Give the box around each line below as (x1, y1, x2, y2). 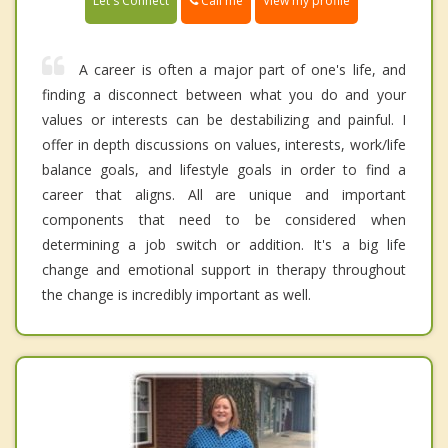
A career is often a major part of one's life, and (79, 60, 406, 80)
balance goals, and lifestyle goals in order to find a (42, 160, 406, 180)
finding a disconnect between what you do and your (42, 85, 406, 105)
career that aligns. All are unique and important (42, 185, 406, 205)
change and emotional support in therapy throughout (42, 260, 406, 280)
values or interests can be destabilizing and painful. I (42, 110, 406, 130)
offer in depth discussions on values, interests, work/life (42, 135, 406, 155)
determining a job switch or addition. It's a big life (42, 235, 406, 255)
